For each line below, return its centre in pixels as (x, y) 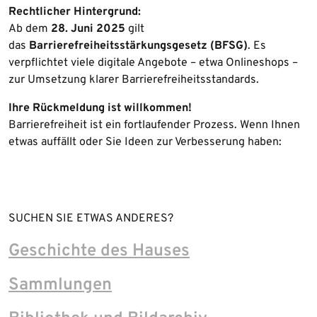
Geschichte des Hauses (99, 251)
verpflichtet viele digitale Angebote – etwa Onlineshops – (153, 63)
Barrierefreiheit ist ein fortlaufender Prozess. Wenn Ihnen (154, 125)
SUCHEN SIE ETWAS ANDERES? (91, 218)
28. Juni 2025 (88, 29)
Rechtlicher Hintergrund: (75, 12)
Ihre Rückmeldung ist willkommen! (100, 108)
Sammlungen (60, 285)
